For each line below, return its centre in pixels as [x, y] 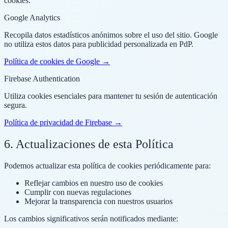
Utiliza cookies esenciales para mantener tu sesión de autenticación [111, 96]
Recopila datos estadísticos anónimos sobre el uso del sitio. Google [111, 35]
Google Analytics [32, 18]
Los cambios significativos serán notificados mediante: [91, 218]
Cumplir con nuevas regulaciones [78, 192]
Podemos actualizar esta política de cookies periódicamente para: [107, 165]
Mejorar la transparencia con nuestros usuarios [98, 201]
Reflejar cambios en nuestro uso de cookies [94, 183]
